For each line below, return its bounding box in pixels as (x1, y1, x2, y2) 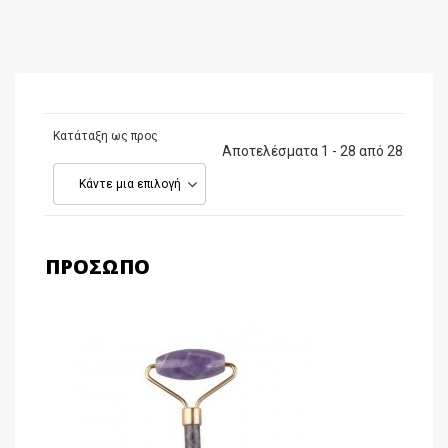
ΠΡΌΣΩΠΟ (45, 253, 150, 280)
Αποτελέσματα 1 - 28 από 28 (222, 143, 403, 159)
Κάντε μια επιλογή (79, 177, 181, 191)
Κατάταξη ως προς (53, 129, 158, 143)
